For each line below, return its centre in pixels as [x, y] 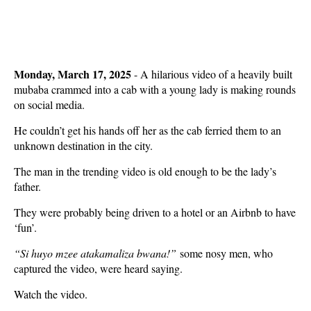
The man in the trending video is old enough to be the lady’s [145, 171]
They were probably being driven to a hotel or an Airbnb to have [155, 212]
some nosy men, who [225, 253]
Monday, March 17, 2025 [74, 74]
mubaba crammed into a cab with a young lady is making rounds [155, 89]
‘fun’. [25, 227]
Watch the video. [51, 294]
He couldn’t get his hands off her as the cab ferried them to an [148, 130]
